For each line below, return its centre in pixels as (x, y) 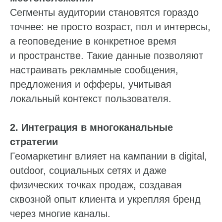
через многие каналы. (60, 213)
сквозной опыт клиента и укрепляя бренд (105, 199)
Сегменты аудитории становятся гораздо (104, 12)
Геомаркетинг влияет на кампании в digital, (109, 156)
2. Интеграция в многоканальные (91, 127)
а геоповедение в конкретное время (93, 41)
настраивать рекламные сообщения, (94, 70)
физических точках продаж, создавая (96, 185)
